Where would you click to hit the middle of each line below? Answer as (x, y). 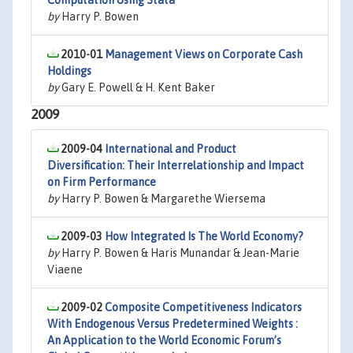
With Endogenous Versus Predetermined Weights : (173, 324)
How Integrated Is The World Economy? (204, 236)
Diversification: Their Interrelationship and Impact (176, 165)
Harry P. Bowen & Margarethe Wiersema (162, 199)
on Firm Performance (102, 182)
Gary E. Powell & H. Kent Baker (137, 87)
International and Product (171, 149)
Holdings (69, 71)
